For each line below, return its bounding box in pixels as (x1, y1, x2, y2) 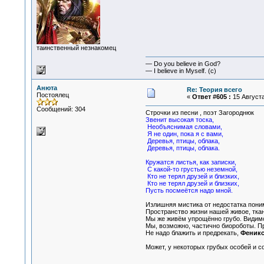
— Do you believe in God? (145, 60, 220, 68)
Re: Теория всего (186, 86, 242, 93)
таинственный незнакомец (36, 44, 116, 51)
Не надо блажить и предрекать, (145, 229, 240, 237)
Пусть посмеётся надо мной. (145, 187, 233, 194)
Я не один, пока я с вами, (145, 130, 223, 138)
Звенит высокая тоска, (145, 116, 214, 124)
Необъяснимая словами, (145, 123, 222, 131)
